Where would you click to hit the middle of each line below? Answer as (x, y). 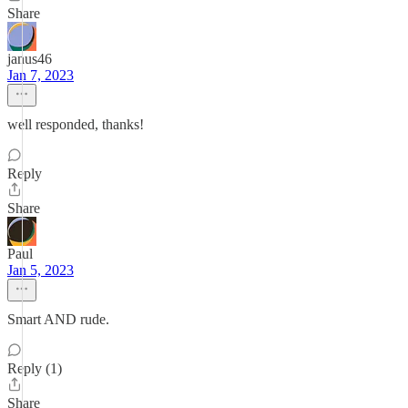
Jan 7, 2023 (41, 75)
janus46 (30, 59)
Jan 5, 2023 (41, 270)
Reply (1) (35, 368)
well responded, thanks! (76, 124)
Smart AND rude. (58, 319)
